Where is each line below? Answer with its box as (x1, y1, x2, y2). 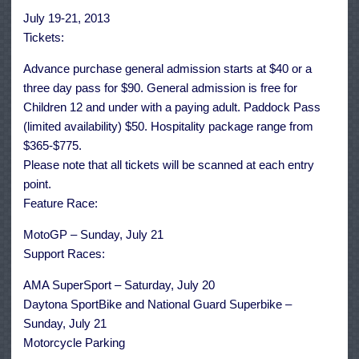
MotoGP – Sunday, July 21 (23, 228, 163, 242)
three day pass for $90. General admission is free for (23, 81, 297, 95)
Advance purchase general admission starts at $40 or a (23, 62, 312, 76)
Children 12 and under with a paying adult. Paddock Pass (23, 100, 321, 115)
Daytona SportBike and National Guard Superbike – (23, 297, 292, 312)
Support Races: (23, 247, 105, 261)
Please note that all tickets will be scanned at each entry (23, 158, 314, 172)
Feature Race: (23, 196, 98, 211)
